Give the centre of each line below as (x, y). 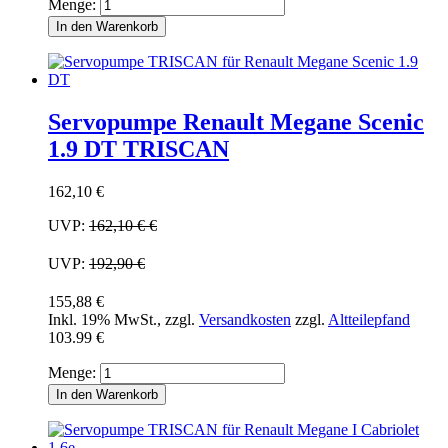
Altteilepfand (369, 320)
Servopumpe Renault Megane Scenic (236, 122)
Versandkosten (245, 320)
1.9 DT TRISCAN (138, 149)
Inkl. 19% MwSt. (102, 320)
